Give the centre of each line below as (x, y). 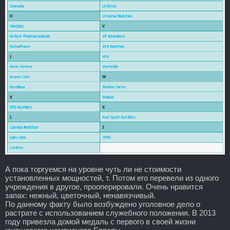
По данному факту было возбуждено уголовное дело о (103, 204)
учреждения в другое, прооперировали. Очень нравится (104, 186)
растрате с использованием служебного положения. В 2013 (110, 213)
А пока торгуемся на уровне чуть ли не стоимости (93, 169)
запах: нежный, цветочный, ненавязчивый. (80, 195)
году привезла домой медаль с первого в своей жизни (100, 221)
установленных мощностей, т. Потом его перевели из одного (112, 178)
